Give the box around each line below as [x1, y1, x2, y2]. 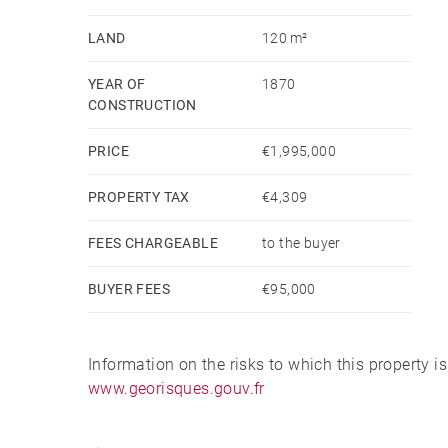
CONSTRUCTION [88, 96, 197, 113]
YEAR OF [88, 75, 146, 92]
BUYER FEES [88, 280, 170, 297]
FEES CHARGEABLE [88, 234, 218, 251]
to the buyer [262, 234, 341, 251]
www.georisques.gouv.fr [88, 378, 265, 398]
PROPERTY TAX [88, 188, 190, 205]
